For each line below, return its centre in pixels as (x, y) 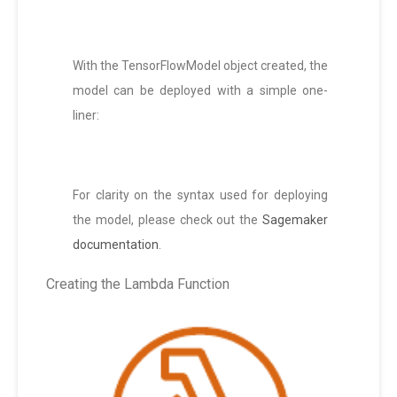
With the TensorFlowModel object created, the (200, 66)
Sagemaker (295, 220)
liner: (86, 116)
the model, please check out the (167, 220)
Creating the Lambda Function (138, 284)
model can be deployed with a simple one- (200, 91)
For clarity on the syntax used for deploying (200, 195)
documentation (116, 245)
